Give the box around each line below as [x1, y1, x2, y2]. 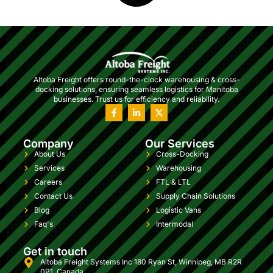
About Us [34, 149, 65, 158]
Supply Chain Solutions [155, 191, 235, 200]
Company [23, 136, 74, 150]
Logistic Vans [155, 205, 201, 214]
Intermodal [155, 219, 193, 229]
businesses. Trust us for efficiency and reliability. [54, 94, 219, 104]
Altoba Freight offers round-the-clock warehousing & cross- [33, 74, 240, 84]
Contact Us [34, 191, 73, 200]
